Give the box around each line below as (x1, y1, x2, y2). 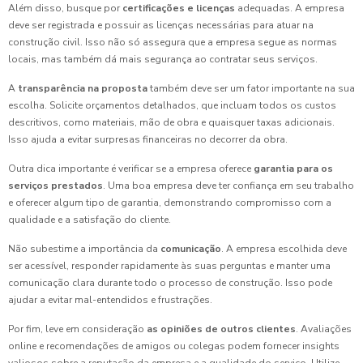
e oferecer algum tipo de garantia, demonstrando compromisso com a (8, 196, 331, 210)
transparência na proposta (18, 82, 147, 96)
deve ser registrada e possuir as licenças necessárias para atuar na (8, 19, 314, 32)
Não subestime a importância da (8, 242, 160, 256)
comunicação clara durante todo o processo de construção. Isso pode (8, 276, 332, 290)
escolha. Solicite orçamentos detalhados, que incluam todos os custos (8, 99, 336, 113)
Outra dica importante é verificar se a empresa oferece (8, 162, 254, 176)
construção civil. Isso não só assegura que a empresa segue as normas (8, 36, 337, 49)
